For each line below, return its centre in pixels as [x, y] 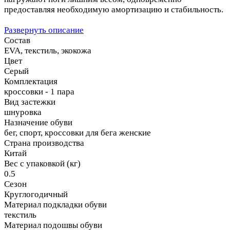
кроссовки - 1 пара [39, 91]
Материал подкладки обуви [55, 204]
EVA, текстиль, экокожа [48, 50]
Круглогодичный [36, 194]
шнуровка [23, 112]
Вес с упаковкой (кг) [42, 163]
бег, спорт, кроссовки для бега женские [78, 132]
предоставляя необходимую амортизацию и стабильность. [114, 9]
